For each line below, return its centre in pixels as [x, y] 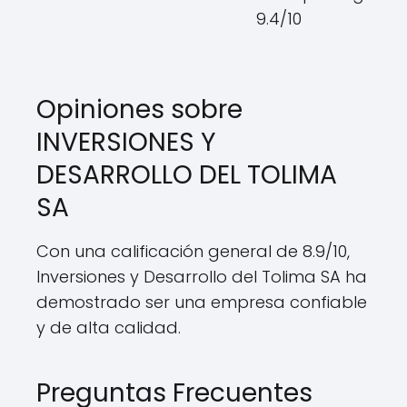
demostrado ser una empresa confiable [202, 302]
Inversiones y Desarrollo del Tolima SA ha [202, 277]
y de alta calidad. [109, 328]
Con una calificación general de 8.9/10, [193, 251]
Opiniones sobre [139, 109]
